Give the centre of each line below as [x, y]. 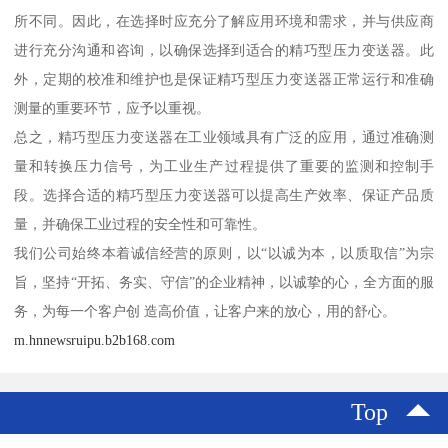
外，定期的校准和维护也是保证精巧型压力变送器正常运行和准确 [224, 79]
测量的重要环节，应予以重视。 [112, 108]
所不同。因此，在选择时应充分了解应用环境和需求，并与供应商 [224, 21]
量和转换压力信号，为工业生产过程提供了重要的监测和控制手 [224, 166]
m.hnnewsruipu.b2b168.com [95, 340]
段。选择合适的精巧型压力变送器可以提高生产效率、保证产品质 [224, 195]
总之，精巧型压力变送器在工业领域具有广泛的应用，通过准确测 [224, 137]
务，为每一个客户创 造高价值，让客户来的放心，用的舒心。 [205, 311]
